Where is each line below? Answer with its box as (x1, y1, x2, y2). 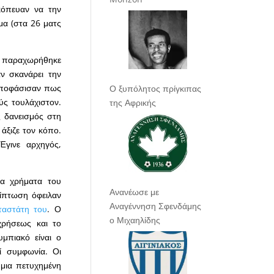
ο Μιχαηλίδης (109, 214, 161, 226)
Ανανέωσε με (109, 186, 160, 198)
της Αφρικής (109, 97, 157, 109)
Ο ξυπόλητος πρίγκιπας (109, 83, 202, 95)
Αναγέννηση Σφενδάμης (109, 200, 202, 212)
